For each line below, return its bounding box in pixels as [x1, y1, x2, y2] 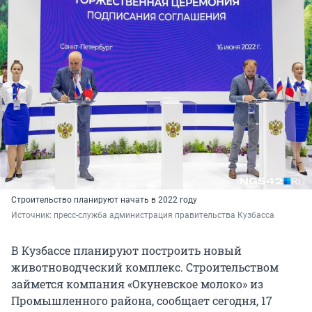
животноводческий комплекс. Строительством [11, 259, 279, 274]
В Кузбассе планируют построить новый [11, 242, 242, 258]
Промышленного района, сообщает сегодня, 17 [11, 292, 272, 308]
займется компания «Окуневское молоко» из [11, 276, 263, 291]
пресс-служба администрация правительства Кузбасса [54, 210, 274, 220]
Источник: [11, 210, 54, 220]
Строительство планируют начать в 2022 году [11, 194, 197, 205]
